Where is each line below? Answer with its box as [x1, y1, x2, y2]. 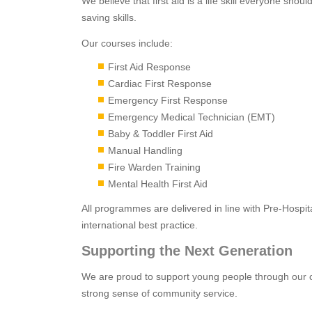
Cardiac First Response [108, 78, 212, 89]
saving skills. [81, 12, 136, 23]
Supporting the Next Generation [81, 243, 292, 258]
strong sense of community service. [81, 288, 237, 299]
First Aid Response [108, 61, 191, 72]
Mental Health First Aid [108, 178, 208, 189]
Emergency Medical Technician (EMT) [108, 111, 275, 123]
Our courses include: [81, 38, 173, 49]
